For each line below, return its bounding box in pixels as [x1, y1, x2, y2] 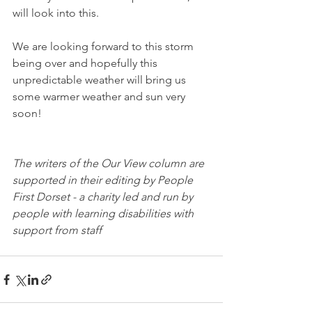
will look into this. [13, 6, 99, 19]
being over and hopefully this [13, 56, 160, 70]
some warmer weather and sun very [13, 90, 188, 103]
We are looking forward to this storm [13, 40, 196, 53]
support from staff [13, 224, 102, 237]
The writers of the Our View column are [13, 157, 207, 170]
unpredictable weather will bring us [13, 73, 189, 86]
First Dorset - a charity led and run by [13, 190, 196, 203]
